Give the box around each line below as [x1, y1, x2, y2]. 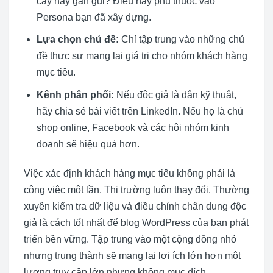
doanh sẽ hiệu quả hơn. [36, 138, 140, 149]
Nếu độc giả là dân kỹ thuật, [113, 89, 236, 100]
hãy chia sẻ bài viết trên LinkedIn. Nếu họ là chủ [36, 105, 243, 116]
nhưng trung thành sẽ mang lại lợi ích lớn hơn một [24, 250, 241, 261]
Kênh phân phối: [36, 89, 114, 100]
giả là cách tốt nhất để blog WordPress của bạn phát [24, 217, 249, 228]
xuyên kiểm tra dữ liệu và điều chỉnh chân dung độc [24, 200, 246, 211]
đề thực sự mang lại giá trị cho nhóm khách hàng [36, 51, 247, 62]
